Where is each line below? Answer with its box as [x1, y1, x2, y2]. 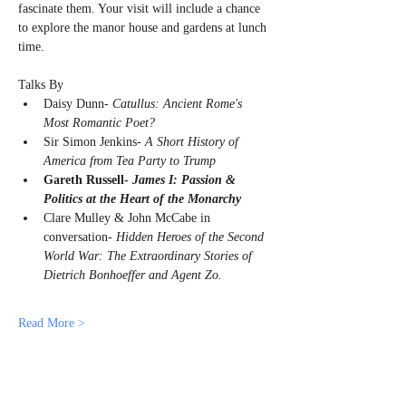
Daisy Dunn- [43, 97, 112, 111]
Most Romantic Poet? [43, 116, 155, 130]
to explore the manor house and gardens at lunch [18, 21, 270, 34]
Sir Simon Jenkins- [43, 135, 145, 149]
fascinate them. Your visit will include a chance [18, 2, 264, 15]
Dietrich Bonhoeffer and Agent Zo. [43, 268, 226, 282]
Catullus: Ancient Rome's [112, 97, 246, 111]
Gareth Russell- [43, 173, 132, 187]
